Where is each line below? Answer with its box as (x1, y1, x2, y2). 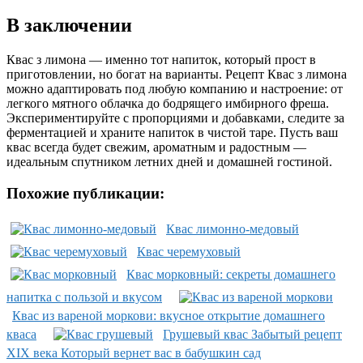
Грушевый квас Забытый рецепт (163, 327, 342, 341)
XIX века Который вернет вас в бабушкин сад (6, 345, 261, 360)
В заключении (6, 15, 132, 36)
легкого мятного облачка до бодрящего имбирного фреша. (6, 96, 329, 111)
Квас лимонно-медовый (166, 221, 299, 236)
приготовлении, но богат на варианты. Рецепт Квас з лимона (6, 67, 347, 82)
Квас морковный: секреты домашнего (126, 267, 335, 281)
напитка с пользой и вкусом (6, 289, 162, 304)
